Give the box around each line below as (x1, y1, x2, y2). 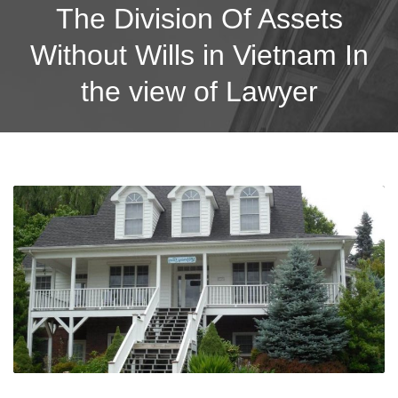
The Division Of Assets (55, 2, 343, 35)
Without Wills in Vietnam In (29, 38, 369, 71)
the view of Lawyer (80, 75, 318, 107)
